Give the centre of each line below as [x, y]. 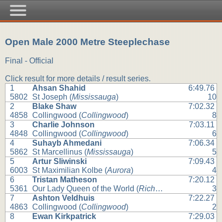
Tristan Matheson [65, 180]
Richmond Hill [147, 189]
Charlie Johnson [64, 125]
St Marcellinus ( [60, 152]
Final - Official [29, 61]
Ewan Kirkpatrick [64, 217]
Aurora [119, 170]
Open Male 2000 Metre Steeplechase [87, 42]
